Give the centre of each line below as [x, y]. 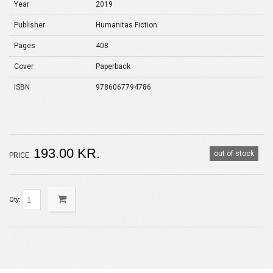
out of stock [234, 154]
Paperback [113, 66]
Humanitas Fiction [126, 25]
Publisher [30, 25]
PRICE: [20, 155]
